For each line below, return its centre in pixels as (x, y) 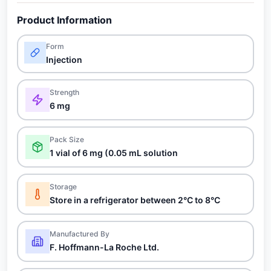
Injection (64, 60)
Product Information (64, 20)
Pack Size (67, 139)
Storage (63, 187)
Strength (64, 92)
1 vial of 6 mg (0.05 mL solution (114, 153)
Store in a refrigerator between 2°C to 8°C (135, 200)
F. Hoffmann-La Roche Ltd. (104, 247)
